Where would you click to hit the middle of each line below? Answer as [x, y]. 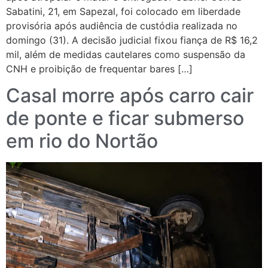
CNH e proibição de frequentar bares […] [99, 69]
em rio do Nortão [82, 141]
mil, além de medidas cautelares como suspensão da [126, 55]
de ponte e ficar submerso [125, 118]
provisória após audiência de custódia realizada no [122, 26]
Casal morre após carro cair [130, 96]
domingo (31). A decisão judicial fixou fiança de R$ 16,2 [132, 40]
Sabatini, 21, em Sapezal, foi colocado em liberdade [123, 12]
